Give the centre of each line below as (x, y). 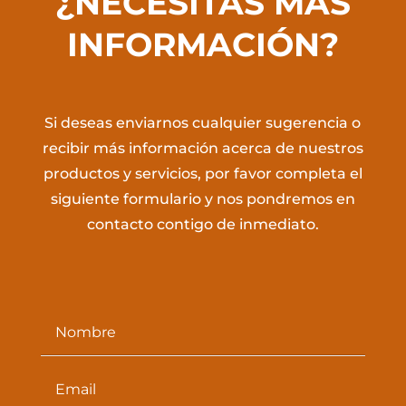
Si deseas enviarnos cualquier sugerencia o (203, 123)
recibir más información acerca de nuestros (203, 149)
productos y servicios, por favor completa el (203, 174)
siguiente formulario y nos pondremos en (203, 199)
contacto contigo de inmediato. (203, 225)
